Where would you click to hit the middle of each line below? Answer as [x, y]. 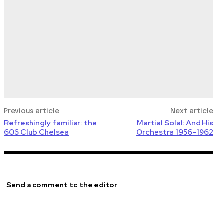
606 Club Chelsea [36, 132]
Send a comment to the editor [62, 185]
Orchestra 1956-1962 [174, 132]
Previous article [31, 112]
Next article [192, 112]
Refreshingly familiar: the [50, 123]
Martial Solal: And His [175, 123]
